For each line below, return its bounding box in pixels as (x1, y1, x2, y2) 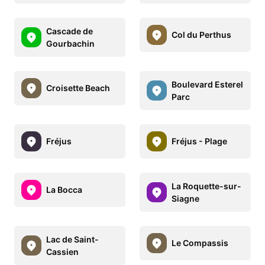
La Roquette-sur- (172, 180, 241, 191)
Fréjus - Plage (172, 136, 227, 147)
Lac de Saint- (46, 234, 99, 244)
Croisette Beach (46, 83, 110, 93)
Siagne (172, 193, 199, 203)
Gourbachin (46, 38, 95, 49)
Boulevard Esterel (172, 79, 243, 89)
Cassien (46, 246, 79, 257)
